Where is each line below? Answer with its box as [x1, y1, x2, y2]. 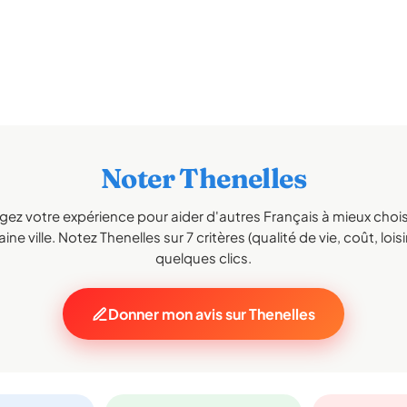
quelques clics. [155, 249, 252, 266]
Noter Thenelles [101, 162, 306, 195]
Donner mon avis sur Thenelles [108, 304, 315, 323]
